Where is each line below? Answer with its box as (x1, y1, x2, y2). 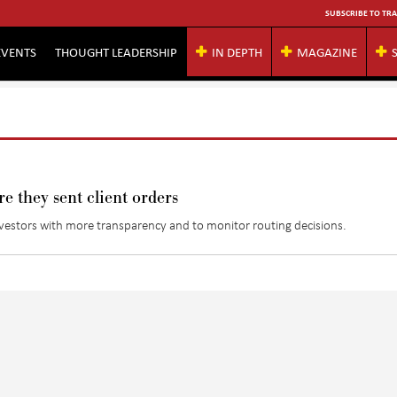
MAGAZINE (297, 43, 357, 60)
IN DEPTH (212, 43, 262, 60)
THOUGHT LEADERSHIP (55, 43, 177, 60)
